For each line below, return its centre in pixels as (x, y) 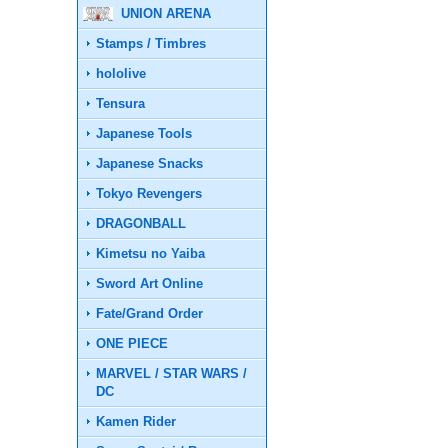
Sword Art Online (150, 283)
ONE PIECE (132, 343)
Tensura (121, 103)
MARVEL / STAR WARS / (172, 373)
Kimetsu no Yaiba (151, 253)
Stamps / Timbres (151, 43)
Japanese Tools (144, 133)
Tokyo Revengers (149, 193)
